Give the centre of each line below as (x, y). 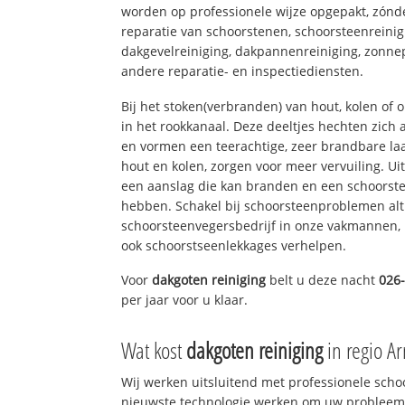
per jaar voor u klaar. (185, 300)
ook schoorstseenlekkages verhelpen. (234, 245)
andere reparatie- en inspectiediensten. (243, 71)
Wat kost (154, 350)
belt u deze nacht (323, 280)
